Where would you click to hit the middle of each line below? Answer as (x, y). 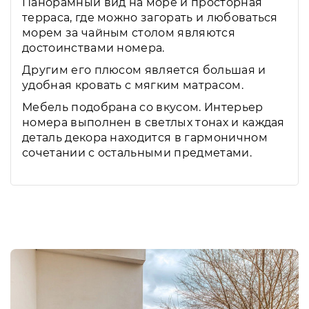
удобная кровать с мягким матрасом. (133, 85)
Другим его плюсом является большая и (144, 70)
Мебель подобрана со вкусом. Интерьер (143, 107)
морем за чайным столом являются (129, 32)
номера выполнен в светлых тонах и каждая (153, 122)
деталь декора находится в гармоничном (145, 137)
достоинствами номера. (93, 48)
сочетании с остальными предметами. (137, 152)
